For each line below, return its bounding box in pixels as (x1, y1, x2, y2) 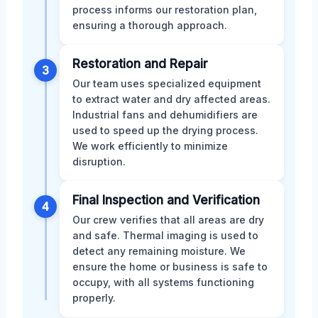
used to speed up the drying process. (72, 124, 258, 137)
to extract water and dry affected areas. (72, 93, 270, 106)
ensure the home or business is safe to (72, 261, 268, 273)
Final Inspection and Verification (72, 193, 260, 208)
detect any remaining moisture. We (72, 245, 246, 258)
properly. (72, 292, 116, 305)
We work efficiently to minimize (72, 140, 228, 153)
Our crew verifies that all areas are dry (72, 214, 264, 226)
